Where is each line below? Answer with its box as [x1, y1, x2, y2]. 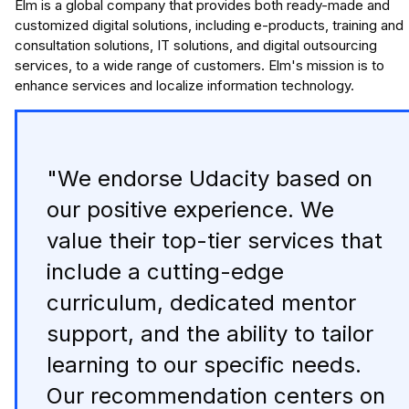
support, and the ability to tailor [47, 320, 373, 348]
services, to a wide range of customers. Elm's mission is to [15, 57, 384, 75]
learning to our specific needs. [47, 351, 362, 379]
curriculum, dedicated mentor [47, 289, 356, 317]
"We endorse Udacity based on [47, 165, 372, 193]
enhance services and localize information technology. [15, 77, 354, 95]
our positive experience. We [47, 196, 334, 224]
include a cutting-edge [47, 258, 284, 286]
